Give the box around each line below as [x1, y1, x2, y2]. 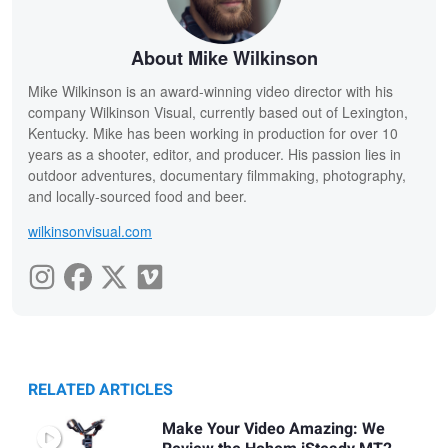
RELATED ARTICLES [28, 378, 173, 403]
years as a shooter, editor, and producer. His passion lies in [28, 144, 401, 165]
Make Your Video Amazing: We [161, 417, 385, 442]
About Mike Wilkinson [130, 45, 318, 72]
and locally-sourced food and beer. [28, 186, 247, 207]
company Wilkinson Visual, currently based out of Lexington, [28, 102, 408, 123]
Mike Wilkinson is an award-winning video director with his [28, 81, 393, 102]
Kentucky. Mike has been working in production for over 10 [28, 123, 398, 144]
